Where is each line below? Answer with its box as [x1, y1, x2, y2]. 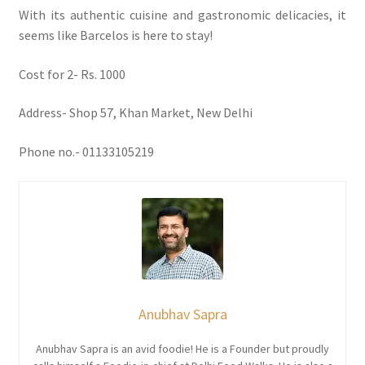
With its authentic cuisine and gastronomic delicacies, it [18, 7, 347, 24]
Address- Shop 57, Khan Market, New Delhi [18, 104, 253, 121]
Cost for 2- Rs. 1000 [18, 65, 125, 82]
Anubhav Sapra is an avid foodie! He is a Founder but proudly [36, 341, 329, 356]
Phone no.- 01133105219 [18, 143, 154, 161]
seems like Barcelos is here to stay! [18, 27, 213, 44]
